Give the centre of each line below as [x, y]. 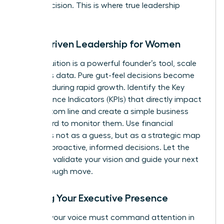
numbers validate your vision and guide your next [108, 159]
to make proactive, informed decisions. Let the [104, 147]
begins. [32, 17]
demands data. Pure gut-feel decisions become [106, 75]
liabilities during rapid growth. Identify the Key [101, 87]
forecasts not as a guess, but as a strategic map [109, 135]
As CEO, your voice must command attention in [106, 217]
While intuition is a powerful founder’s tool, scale [107, 63]
